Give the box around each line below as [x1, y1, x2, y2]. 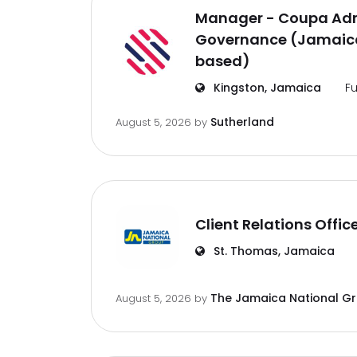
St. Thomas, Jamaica [210, 243, 335, 259]
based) [195, 51, 250, 71]
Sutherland [210, 114, 274, 130]
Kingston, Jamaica [210, 80, 321, 96]
